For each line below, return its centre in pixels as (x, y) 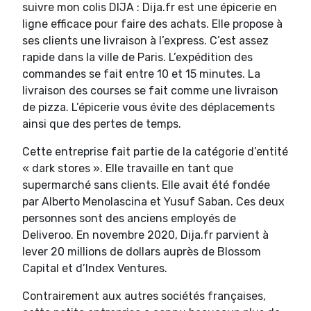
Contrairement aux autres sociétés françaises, (144, 296)
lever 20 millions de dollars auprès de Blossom (142, 251)
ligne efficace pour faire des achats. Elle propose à (152, 24)
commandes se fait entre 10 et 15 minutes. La (141, 74)
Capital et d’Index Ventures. (95, 268)
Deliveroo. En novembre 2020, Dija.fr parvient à (145, 235)
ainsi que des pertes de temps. (102, 124)
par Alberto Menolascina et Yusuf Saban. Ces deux (153, 201)
